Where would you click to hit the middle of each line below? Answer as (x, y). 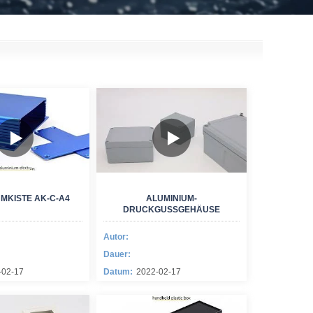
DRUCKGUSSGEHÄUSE (172, 210)
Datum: (118, 272)
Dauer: (117, 254)
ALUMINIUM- (172, 198)
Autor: (116, 237)
